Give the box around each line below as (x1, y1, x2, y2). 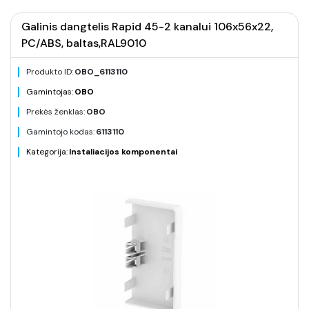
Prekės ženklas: (26, 106, 85, 117)
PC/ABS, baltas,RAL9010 (21, 36, 146, 50)
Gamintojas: (26, 86, 73, 97)
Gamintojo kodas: (26, 126, 94, 137)
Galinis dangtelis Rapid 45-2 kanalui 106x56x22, (21, 19, 273, 34)
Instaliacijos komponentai (69, 146, 177, 157)
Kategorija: (26, 146, 68, 157)
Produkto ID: (26, 66, 73, 77)
